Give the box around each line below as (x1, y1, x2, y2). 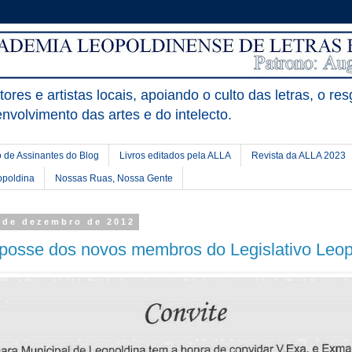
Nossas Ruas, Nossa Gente (55, 172, 173, 184)
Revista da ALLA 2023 (251, 150, 346, 162)
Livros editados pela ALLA (119, 150, 231, 162)
